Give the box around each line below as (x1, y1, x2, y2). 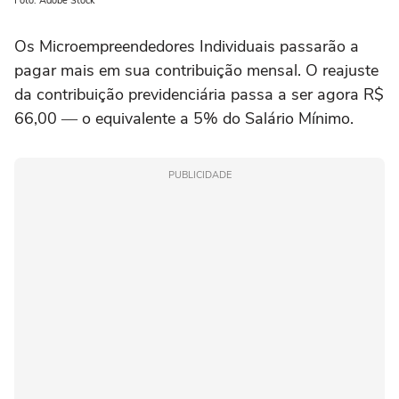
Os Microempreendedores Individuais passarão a (14, 36, 359, 58)
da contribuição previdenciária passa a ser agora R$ (14, 84, 384, 106)
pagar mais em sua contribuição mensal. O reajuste (14, 60, 379, 82)
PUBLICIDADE (167, 168, 232, 183)
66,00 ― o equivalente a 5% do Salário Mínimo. (14, 108, 354, 130)
